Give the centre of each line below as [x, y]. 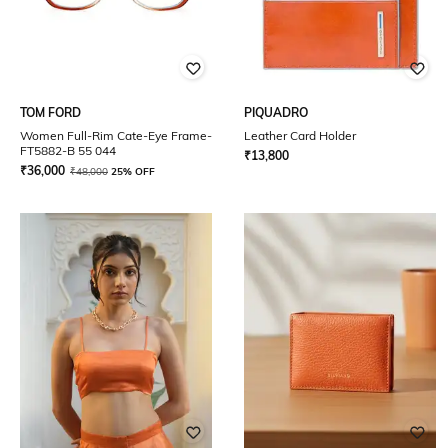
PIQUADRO [276, 112]
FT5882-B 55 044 [68, 150]
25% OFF [133, 171]
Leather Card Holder [300, 135]
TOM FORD [50, 112]
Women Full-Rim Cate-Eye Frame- [116, 135]
